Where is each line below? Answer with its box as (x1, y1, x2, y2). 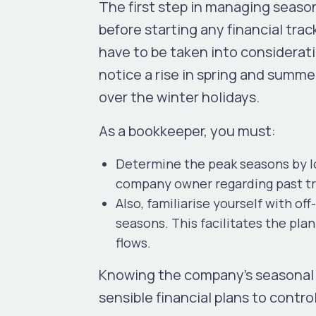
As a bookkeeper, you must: (99, 121, 276, 140)
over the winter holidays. (99, 87, 260, 107)
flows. (116, 233, 151, 251)
